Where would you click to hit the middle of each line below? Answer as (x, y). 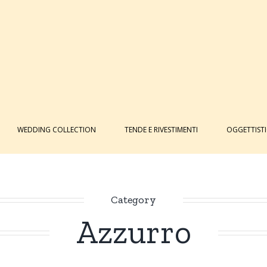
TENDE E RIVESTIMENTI (161, 129)
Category (133, 199)
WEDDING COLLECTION (57, 129)
